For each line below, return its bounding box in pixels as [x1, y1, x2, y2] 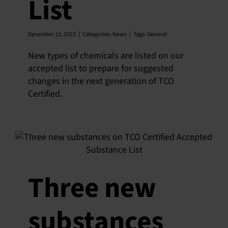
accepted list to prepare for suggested [28, 62, 174, 75]
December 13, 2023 [28, 30, 76, 39]
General [147, 30, 167, 39]
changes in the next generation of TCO [28, 75, 174, 88]
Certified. [28, 88, 62, 100]
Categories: [82, 30, 112, 39]
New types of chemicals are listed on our [28, 49, 184, 62]
